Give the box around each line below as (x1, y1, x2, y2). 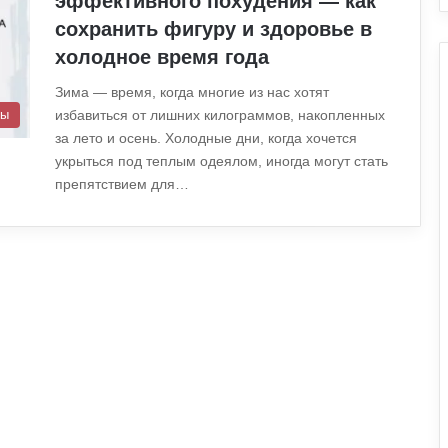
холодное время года (55, 46, 269, 69)
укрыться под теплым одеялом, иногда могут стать (55, 153, 388, 170)
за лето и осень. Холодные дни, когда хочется (55, 130, 357, 147)
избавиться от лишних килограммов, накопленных (55, 107, 385, 124)
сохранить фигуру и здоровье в (55, 18, 372, 41)
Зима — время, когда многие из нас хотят (55, 84, 329, 101)
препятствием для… (55, 176, 189, 193)
